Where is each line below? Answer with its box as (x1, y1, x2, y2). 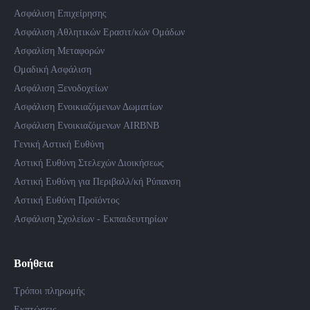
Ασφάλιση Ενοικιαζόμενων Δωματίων (14, 102, 163, 112)
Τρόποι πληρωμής (14, 286, 85, 296)
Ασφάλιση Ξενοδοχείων (14, 83, 108, 93)
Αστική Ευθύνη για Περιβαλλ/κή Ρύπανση (14, 176, 181, 187)
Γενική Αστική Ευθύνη (14, 139, 104, 149)
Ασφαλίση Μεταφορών (14, 46, 104, 56)
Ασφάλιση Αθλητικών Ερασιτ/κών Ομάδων (14, 27, 185, 37)
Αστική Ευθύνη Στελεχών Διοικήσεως (14, 158, 164, 168)
